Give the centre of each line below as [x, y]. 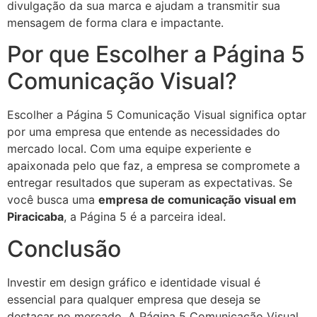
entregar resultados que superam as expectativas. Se [150, 183]
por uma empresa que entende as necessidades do [144, 132]
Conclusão [64, 248]
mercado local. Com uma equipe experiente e [129, 149]
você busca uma [53, 200]
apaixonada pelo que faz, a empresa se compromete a [154, 166]
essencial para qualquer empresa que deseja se [134, 299]
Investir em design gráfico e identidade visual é [134, 282]
